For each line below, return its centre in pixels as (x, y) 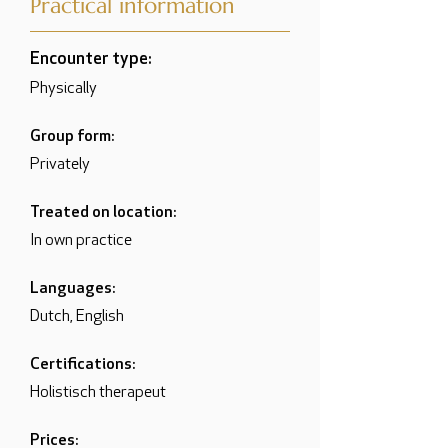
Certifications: (82, 365)
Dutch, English (77, 317)
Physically (63, 89)
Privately (60, 165)
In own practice (81, 241)
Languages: (72, 289)
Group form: (72, 137)
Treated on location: (103, 213)
